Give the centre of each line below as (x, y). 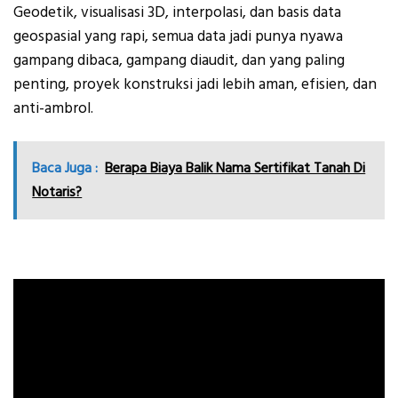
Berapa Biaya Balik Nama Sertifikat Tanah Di (235, 167)
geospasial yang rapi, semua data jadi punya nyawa (178, 37)
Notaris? (57, 191)
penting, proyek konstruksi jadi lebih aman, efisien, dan (195, 85)
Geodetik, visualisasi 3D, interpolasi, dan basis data (177, 13)
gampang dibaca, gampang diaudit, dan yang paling (179, 61)
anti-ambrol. (55, 109)
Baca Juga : (65, 167)
